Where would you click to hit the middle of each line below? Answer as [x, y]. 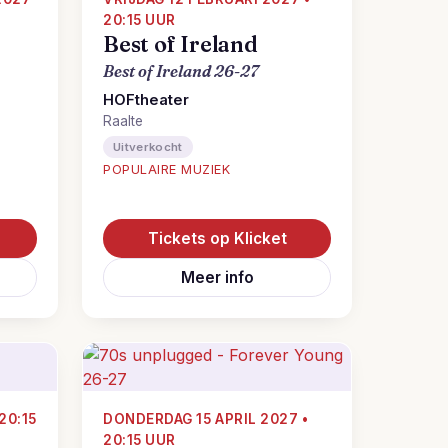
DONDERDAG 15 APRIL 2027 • [206, 419]
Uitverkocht [148, 147]
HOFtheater [146, 100]
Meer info [217, 277]
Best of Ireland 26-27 [181, 71]
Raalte [123, 121]
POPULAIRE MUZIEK [167, 169]
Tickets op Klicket [217, 238]
